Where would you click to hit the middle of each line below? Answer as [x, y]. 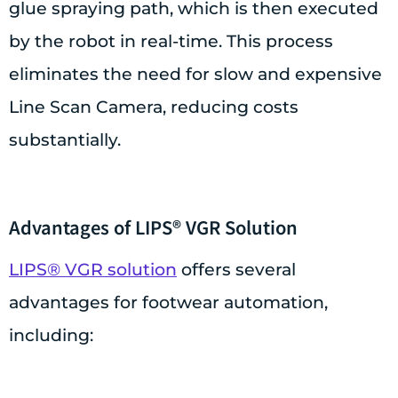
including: [51, 336]
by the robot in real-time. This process [171, 42]
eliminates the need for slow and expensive [195, 75]
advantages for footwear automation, [168, 303]
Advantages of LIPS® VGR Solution [153, 227]
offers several [236, 270]
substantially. [65, 140]
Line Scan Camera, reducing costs [154, 107]
